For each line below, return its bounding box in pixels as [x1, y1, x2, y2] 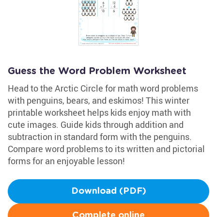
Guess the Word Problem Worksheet [8, 66, 186, 76]
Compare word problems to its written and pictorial [8, 143, 205, 155]
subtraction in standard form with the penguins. [8, 131, 192, 142]
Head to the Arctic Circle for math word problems [8, 82, 198, 94]
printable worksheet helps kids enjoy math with [8, 107, 191, 118]
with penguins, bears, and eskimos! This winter [8, 94, 189, 106]
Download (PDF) [71, 187, 146, 196]
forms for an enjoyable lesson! [8, 155, 125, 167]
